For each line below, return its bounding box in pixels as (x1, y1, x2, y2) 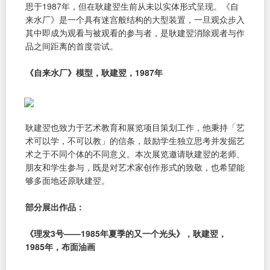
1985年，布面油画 (25, 240, 95, 253)
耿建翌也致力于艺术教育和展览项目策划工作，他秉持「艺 (25, 121, 245, 133)
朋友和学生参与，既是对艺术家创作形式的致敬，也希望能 (25, 160, 245, 173)
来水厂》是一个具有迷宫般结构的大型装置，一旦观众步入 (25, 13, 245, 25)
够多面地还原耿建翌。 (25, 174, 110, 186)
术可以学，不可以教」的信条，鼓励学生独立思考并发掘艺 (25, 134, 245, 146)
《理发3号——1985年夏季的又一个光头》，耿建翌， (25, 227, 227, 239)
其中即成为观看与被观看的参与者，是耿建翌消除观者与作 (25, 26, 245, 39)
